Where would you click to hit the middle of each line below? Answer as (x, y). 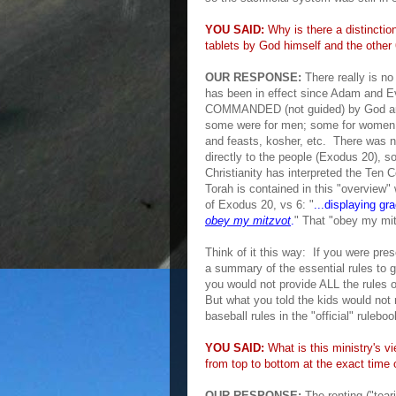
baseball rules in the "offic (271, 316)
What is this (298, 348)
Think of (228, 252)
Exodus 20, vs (257, 205)
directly (224, 157)
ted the (346, 173)
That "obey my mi (348, 221)
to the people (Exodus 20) (312, 157)
